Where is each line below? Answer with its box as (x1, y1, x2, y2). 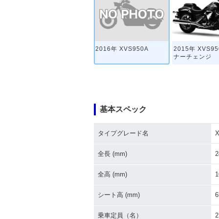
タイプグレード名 (98, 130, 149, 137)
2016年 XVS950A (95, 45, 149, 53)
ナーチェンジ (174, 53, 212, 61)
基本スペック (100, 105, 147, 113)
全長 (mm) (98, 150, 127, 157)
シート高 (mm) (98, 191, 140, 198)
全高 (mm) (98, 171, 127, 178)
